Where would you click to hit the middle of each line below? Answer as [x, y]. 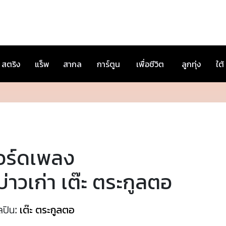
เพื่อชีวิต [150, 64]
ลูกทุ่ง [191, 64]
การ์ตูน [108, 64]
